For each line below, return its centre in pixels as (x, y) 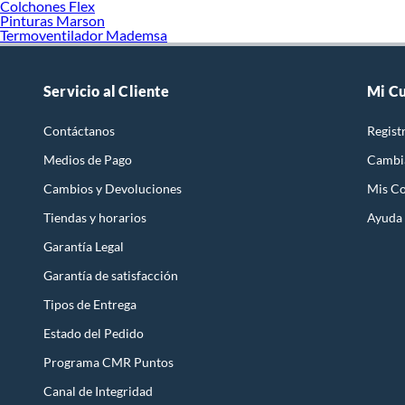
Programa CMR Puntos (108, 362)
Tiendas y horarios (95, 217)
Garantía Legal (84, 246)
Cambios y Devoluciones (113, 188)
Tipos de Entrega (90, 304)
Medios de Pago (88, 159)
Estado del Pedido (94, 333)
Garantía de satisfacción (111, 275)
